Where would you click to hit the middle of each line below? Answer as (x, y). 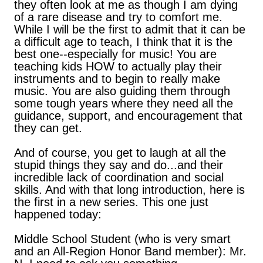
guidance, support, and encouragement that (128, 116)
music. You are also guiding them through (122, 91)
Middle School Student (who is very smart (122, 239)
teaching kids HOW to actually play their (118, 66)
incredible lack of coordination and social (119, 177)
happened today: (58, 214)
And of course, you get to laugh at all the (120, 153)
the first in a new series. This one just (111, 202)
